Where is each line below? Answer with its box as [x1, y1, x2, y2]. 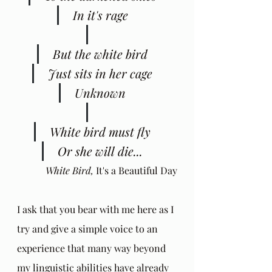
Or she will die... [58, 142, 143, 159]
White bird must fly [50, 123, 151, 140]
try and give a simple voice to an [17, 222, 160, 235]
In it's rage [72, 6, 128, 23]
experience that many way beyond [17, 241, 168, 254]
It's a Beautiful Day [96, 163, 177, 177]
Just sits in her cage [48, 64, 152, 81]
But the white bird [53, 45, 148, 62]
